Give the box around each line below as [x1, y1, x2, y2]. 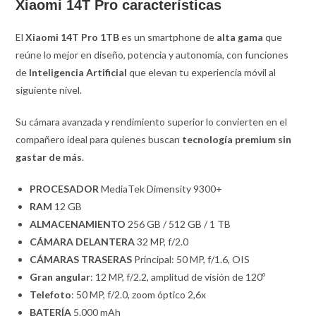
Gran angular [30, 270, 91, 283]
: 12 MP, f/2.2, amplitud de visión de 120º [90, 270, 266, 283]
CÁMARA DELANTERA [30, 235, 135, 248]
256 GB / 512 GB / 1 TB [126, 217, 231, 230]
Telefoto [30, 288, 72, 300]
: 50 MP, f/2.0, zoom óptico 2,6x [71, 288, 207, 300]
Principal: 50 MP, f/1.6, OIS [132, 253, 250, 265]
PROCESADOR [30, 182, 99, 195]
